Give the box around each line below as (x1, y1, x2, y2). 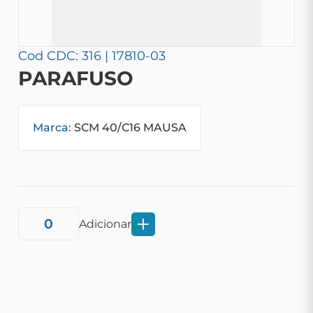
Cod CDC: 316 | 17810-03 (18, 48, 166, 64)
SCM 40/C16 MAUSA (71, 121, 187, 134)
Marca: (33, 121, 71, 134)
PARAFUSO (18, 66, 133, 90)
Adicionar (79, 217, 131, 231)
